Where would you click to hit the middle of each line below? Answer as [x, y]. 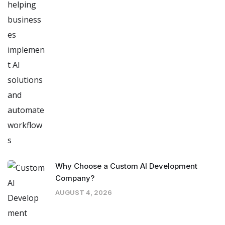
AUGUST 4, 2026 [84, 193]
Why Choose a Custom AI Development [126, 166]
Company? [75, 178]
